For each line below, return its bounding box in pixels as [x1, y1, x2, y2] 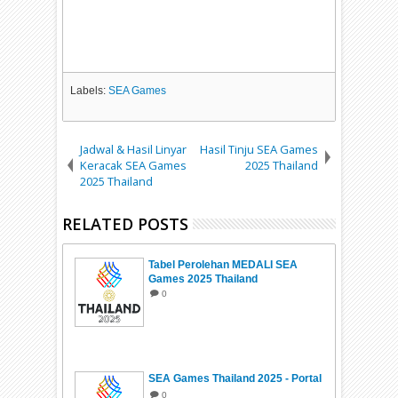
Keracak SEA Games [80, 156, 187, 173]
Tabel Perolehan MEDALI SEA [148, 258, 298, 271]
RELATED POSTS [62, 212, 189, 235]
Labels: [70, 84, 109, 97]
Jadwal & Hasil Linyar [80, 140, 187, 157]
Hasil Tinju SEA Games [199, 140, 318, 157]
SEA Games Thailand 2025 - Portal [148, 371, 322, 385]
